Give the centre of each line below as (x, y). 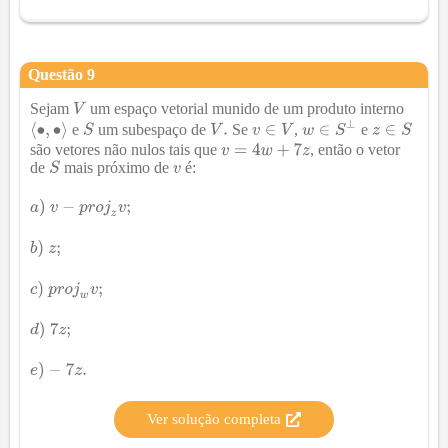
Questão (57, 74)
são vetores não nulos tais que (125, 149)
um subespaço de (151, 129)
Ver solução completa (214, 419)
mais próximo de (116, 167)
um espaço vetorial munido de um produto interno (245, 108)
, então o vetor (355, 149)
